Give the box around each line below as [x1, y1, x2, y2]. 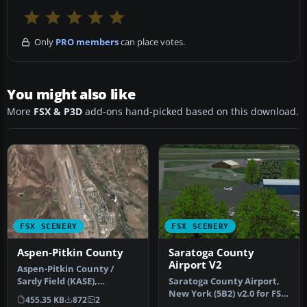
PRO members [56, 36, 119, 49]
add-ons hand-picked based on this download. [82, 106, 299, 119]
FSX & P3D [34, 106, 82, 119]
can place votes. [119, 36, 185, 49]
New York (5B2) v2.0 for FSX [169, 287, 287, 299]
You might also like [7, 85, 136, 104]
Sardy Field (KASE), [17, 275, 97, 287]
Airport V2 [169, 258, 222, 271]
